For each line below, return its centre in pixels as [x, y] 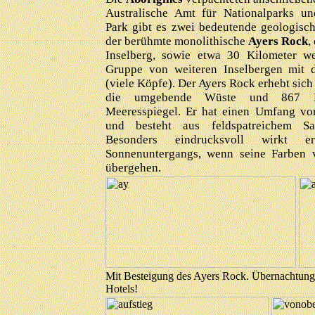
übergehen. [133, 168]
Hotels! [122, 289]
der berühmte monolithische [177, 41]
